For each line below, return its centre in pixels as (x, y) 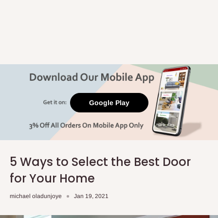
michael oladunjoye (36, 196)
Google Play (109, 103)
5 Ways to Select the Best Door (100, 162)
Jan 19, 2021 (91, 196)
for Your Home (52, 178)
